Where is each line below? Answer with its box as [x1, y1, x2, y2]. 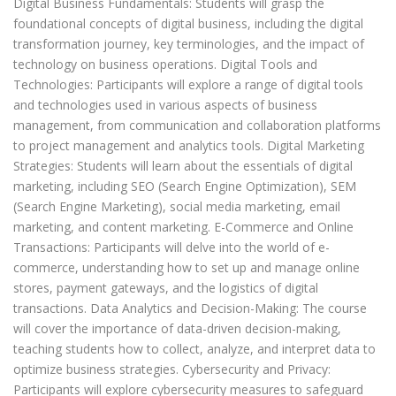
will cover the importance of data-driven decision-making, [13, 320, 341, 338]
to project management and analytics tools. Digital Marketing [13, 137, 364, 155]
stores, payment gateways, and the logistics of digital [13, 279, 318, 297]
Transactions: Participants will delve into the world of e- [13, 239, 330, 256]
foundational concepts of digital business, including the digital [13, 15, 363, 33]
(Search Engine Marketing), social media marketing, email [13, 198, 340, 216]
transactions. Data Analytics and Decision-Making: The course [13, 300, 367, 317]
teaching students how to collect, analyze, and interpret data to [13, 340, 376, 358]
